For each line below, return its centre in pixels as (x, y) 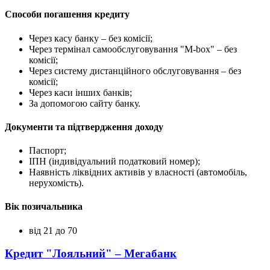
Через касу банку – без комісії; (91, 38)
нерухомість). (56, 183)
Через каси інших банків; (80, 92)
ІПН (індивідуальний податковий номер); (115, 162)
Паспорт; (48, 151)
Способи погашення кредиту (67, 14)
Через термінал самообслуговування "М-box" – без (133, 49)
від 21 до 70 (53, 230)
